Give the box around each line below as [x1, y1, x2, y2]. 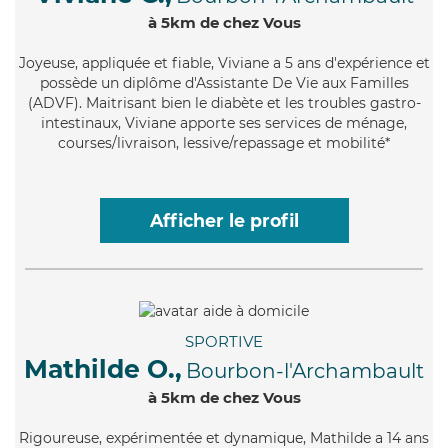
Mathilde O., [24, 353, 182, 384]
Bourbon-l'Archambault [186, 358, 424, 383]
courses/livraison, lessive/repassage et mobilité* [58, 133, 390, 152]
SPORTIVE [185, 331, 263, 351]
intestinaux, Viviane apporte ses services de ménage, [41, 113, 407, 132]
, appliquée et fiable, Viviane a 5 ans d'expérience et [74, 53, 430, 72]
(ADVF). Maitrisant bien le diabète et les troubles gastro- [27, 93, 421, 112]
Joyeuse [18, 53, 75, 72]
